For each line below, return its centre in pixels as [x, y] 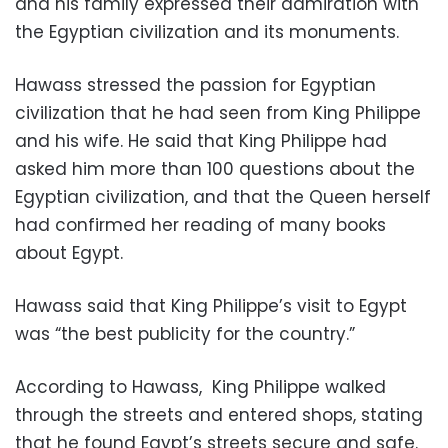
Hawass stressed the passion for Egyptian [195, 84]
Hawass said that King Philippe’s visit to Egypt [211, 305]
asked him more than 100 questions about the [215, 168]
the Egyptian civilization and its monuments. [207, 31]
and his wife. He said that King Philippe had [201, 140]
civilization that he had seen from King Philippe [218, 112]
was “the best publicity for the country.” [185, 333]
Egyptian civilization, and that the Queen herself [223, 196]
